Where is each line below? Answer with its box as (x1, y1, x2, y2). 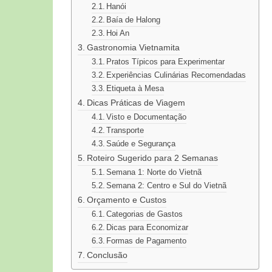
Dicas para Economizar (106, 223, 189, 233)
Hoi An (106, 29, 130, 38)
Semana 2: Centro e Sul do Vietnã (106, 181, 227, 191)
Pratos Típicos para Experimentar (106, 57, 225, 67)
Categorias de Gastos (106, 209, 183, 219)
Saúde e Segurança (106, 139, 176, 149)
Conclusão (86, 250, 127, 260)
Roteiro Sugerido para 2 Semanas (86, 153, 218, 163)
